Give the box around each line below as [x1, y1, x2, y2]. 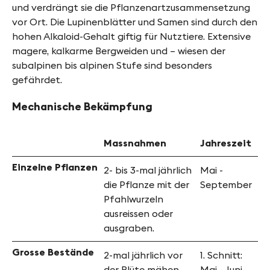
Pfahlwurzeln [104, 193, 163, 206]
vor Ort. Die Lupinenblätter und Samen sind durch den [12, 16, 257, 28]
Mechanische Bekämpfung [12, 99, 152, 114]
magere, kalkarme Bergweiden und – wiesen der [12, 45, 225, 57]
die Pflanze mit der [104, 178, 189, 191]
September [200, 178, 252, 191]
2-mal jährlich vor [104, 249, 183, 262]
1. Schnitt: [200, 249, 242, 262]
